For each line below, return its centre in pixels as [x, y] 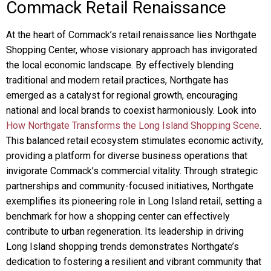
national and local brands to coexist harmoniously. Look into [131, 110]
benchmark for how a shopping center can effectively [118, 216]
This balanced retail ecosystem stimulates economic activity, [135, 141]
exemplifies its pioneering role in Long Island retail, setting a [134, 201]
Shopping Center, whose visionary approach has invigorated [132, 50]
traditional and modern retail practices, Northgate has [117, 80]
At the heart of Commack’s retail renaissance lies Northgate [131, 35]
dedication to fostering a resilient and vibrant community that [134, 262]
